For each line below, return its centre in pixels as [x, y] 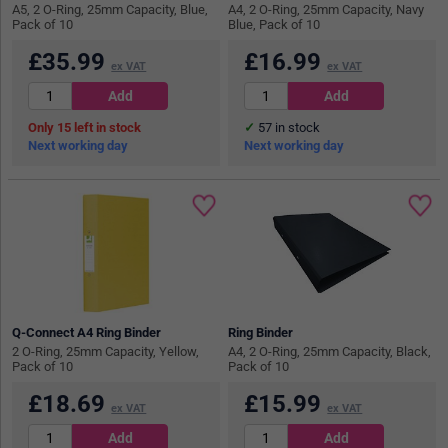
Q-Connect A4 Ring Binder [87, 332]
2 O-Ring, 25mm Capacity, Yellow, [106, 351]
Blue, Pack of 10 [274, 24]
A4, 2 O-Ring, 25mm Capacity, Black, [330, 351]
